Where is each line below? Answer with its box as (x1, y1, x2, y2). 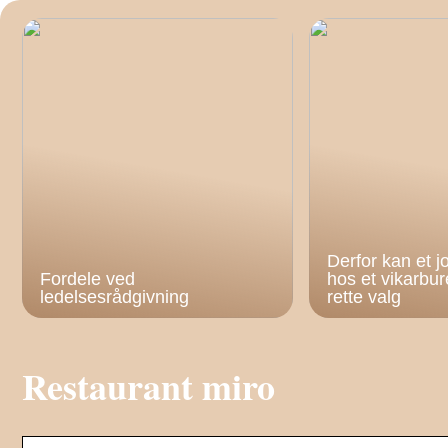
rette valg (327, 287, 402, 307)
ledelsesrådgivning (40, 287, 189, 307)
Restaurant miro (22, 360, 275, 413)
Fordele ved (40, 269, 135, 289)
